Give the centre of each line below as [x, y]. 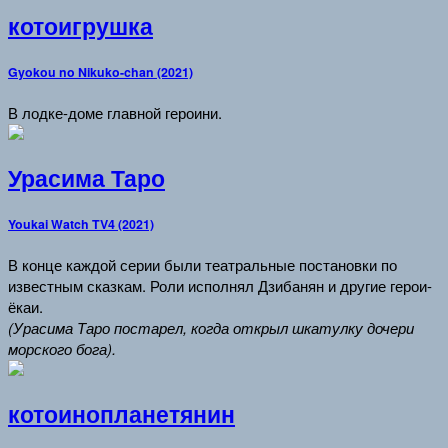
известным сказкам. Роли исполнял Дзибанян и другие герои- [220, 285]
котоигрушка [80, 25]
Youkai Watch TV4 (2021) [81, 223]
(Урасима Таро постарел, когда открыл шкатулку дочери [211, 327]
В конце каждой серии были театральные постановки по [202, 264]
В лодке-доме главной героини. [115, 112]
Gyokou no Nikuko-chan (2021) [100, 71]
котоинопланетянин [121, 414]
